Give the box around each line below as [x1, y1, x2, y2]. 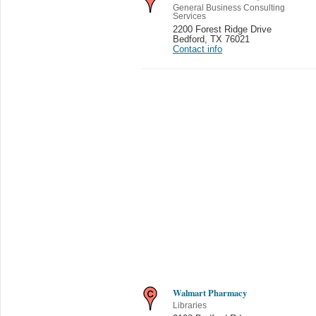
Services [173, 12, 206, 20]
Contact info [173, 44, 222, 54]
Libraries [173, 301, 207, 310]
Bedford [173, 35, 205, 44]
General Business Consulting [173, 4, 285, 12]
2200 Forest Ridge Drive [173, 25, 272, 35]
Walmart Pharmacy [173, 286, 247, 299]
